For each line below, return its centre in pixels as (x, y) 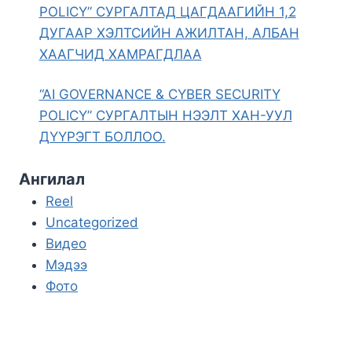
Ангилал (52, 180)
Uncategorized (92, 223)
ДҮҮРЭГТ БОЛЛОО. (102, 136)
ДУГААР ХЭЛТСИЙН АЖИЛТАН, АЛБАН (169, 33)
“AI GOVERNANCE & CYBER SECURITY (159, 94)
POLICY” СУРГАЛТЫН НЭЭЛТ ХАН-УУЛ (165, 115)
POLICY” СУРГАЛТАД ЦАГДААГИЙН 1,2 (167, 11)
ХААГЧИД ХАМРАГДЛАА (120, 54)
